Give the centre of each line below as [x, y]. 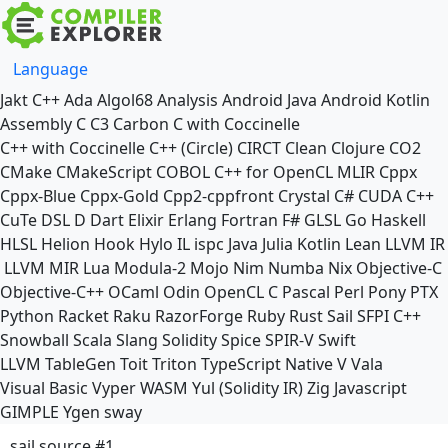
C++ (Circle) [191, 148]
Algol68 [125, 100]
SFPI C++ [389, 316]
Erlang [192, 220]
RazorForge [199, 316]
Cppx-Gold [119, 196]
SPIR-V [289, 340]
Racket [83, 316]
